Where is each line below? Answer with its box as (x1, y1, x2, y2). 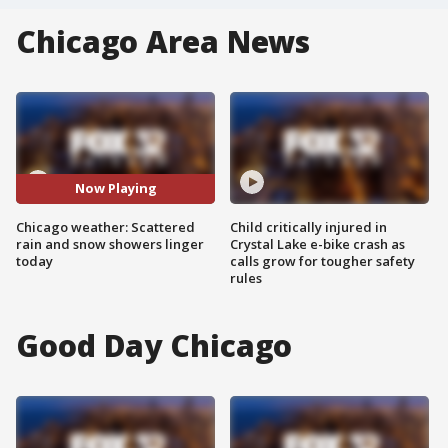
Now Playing (74, 179, 157, 198)
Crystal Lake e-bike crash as (230, 234, 405, 253)
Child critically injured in (230, 217, 387, 236)
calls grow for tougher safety (230, 251, 415, 270)
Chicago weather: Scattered (16, 217, 195, 236)
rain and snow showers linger (16, 234, 204, 253)
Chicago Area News (16, 21, 311, 62)
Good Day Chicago (16, 324, 293, 366)
